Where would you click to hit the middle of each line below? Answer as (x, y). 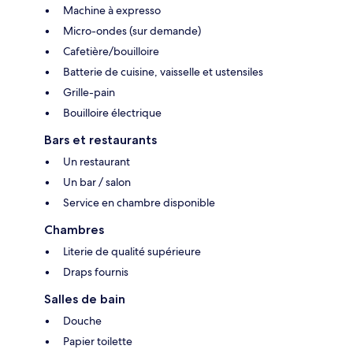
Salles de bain (85, 299)
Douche (82, 321)
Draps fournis (96, 272)
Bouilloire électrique (112, 113)
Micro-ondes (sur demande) (132, 31)
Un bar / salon (97, 182)
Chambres (74, 230)
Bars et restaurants (100, 140)
